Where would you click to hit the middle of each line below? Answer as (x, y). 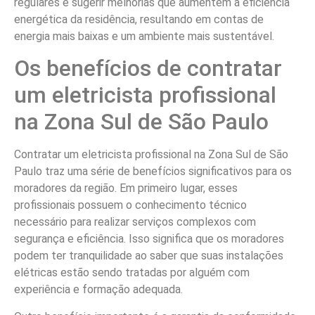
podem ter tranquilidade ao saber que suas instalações (149, 256)
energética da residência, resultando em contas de (139, 19)
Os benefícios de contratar (148, 69)
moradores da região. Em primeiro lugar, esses (126, 188)
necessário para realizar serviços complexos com (135, 222)
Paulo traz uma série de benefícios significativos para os (153, 172)
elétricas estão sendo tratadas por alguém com (132, 273)
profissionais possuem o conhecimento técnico (130, 205)
